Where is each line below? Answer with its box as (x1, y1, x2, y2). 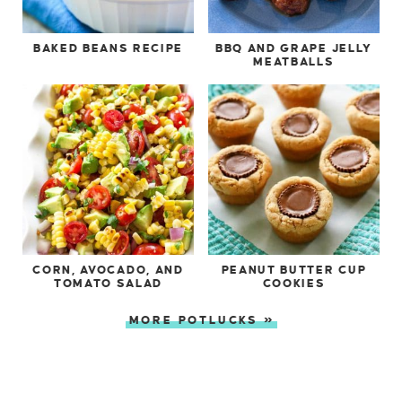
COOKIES (262, 277, 326, 291)
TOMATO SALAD (53, 277, 163, 291)
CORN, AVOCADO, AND (32, 264, 184, 277)
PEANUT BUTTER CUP (221, 264, 367, 277)
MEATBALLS (253, 56, 335, 69)
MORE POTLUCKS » (128, 313, 275, 327)
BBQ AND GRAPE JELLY (214, 42, 372, 56)
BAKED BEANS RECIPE (32, 42, 184, 56)
